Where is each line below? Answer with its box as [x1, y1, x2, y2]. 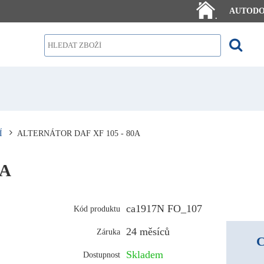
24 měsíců [126, 225, 170, 237]
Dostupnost [83, 249, 121, 259]
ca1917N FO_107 [126, 202, 203, 214]
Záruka [97, 226, 121, 236]
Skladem [126, 248, 164, 260]
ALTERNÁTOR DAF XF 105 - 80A [16, 128, 140, 138]
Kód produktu [74, 203, 121, 213]
